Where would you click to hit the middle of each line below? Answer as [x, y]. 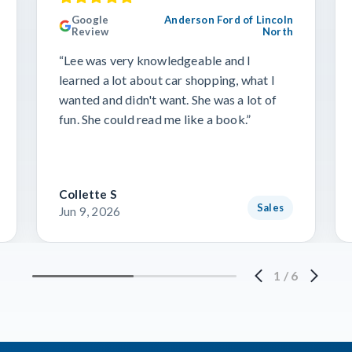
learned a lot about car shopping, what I [167, 80]
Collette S [88, 194]
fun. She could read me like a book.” [155, 119]
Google [90, 20]
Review [90, 31]
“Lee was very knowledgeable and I [155, 60]
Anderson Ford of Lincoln [229, 20]
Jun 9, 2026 [90, 211]
